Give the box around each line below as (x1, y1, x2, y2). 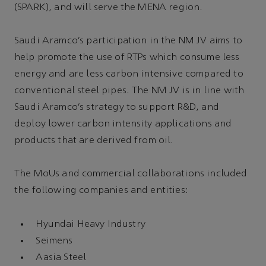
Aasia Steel (36, 252, 87, 262)
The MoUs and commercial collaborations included (14, 169, 248, 179)
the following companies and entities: (14, 186, 188, 196)
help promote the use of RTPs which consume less (14, 53, 240, 63)
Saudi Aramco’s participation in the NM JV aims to (14, 36, 242, 46)
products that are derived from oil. (14, 136, 174, 146)
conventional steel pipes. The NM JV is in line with (14, 86, 245, 96)
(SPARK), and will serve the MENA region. (14, 3, 203, 13)
